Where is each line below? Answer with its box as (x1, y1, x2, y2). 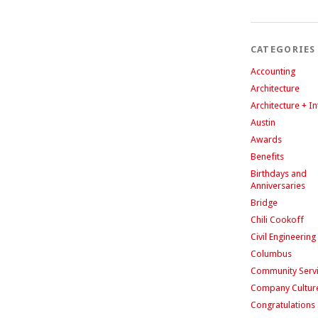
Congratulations (250, 300, 315, 310)
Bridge (250, 197, 278, 208)
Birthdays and (250, 168, 307, 179)
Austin (250, 117, 275, 128)
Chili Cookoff (250, 214, 304, 225)
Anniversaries (250, 180, 305, 191)
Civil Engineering (250, 231, 316, 242)
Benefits (250, 151, 284, 162)
